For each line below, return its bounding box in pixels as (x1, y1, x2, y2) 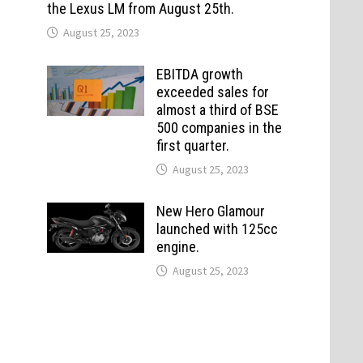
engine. (156, 237, 199, 255)
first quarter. (156, 136, 229, 154)
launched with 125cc (156, 220, 278, 237)
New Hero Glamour (156, 202, 265, 220)
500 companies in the (156, 118, 282, 136)
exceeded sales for (156, 83, 269, 100)
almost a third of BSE (156, 100, 279, 118)
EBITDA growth (156, 65, 243, 83)
